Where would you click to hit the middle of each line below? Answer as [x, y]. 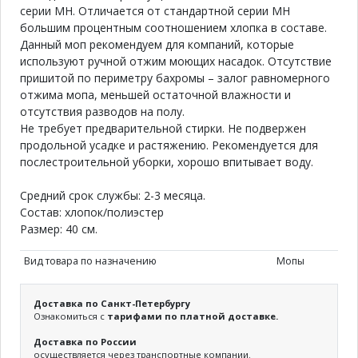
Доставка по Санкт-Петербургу [112, 303]
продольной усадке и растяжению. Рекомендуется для [169, 145]
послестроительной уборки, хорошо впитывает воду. [167, 161]
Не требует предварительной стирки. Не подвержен [163, 128]
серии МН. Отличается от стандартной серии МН [155, 10]
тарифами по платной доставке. [193, 316]
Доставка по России [85, 341]
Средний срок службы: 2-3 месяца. [113, 195]
